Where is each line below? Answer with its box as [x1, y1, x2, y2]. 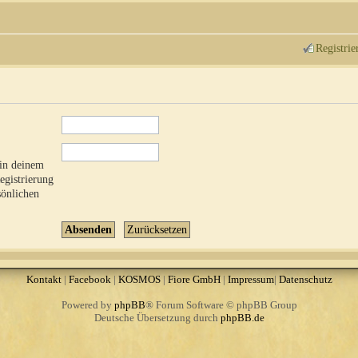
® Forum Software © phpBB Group [145, 298, 297, 311]
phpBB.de [220, 311, 265, 324]
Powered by [61, 298, 114, 311]
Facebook [68, 272, 111, 285]
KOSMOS [117, 272, 161, 285]
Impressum [227, 272, 274, 285]
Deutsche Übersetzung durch [93, 311, 221, 324]
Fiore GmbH [167, 272, 221, 285]
